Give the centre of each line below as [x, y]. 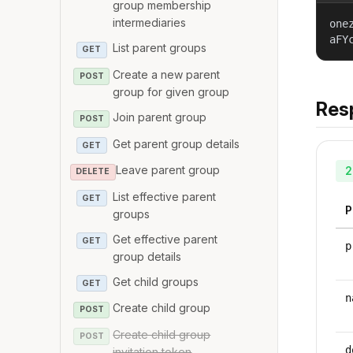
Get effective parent [165, 239]
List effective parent [165, 196]
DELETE [93, 172]
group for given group [171, 91]
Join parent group [160, 117]
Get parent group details [176, 143]
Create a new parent [167, 74]
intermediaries [150, 23]
